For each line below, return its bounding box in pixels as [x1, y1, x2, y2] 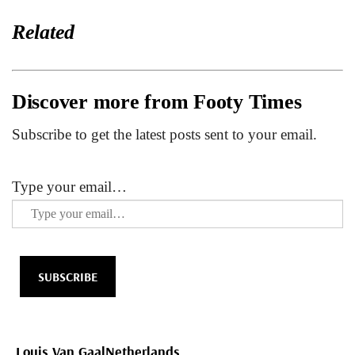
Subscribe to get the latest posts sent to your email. [12, 126, 317, 143]
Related [12, 21, 75, 44]
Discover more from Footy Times [12, 90, 302, 114]
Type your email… [12, 178, 127, 196]
